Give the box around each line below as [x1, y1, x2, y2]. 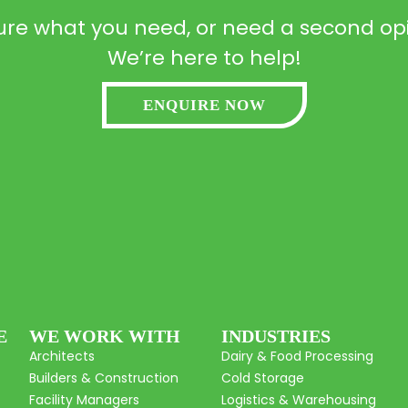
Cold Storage [221, 369, 305, 388]
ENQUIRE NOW [142, 96, 266, 114]
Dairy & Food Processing [221, 347, 374, 366]
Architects [29, 347, 96, 366]
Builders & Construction [29, 369, 179, 388]
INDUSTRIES [221, 326, 331, 347]
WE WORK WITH [29, 326, 181, 347]
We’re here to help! [107, 43, 301, 72]
